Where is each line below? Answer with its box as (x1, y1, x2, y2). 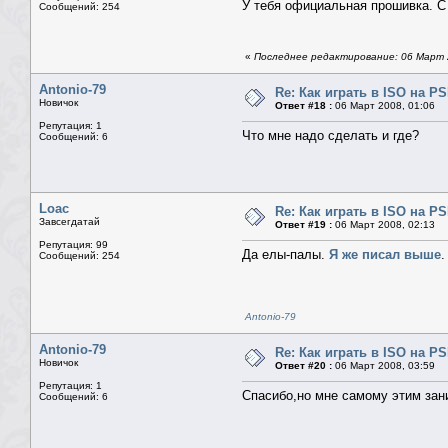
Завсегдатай (39, 216, 100, 228)
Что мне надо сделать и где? (242, 128, 419, 144)
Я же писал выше (329, 247, 441, 263)
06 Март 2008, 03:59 (332, 360, 435, 372)
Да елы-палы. (242, 247, 329, 263)
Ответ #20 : (275, 360, 332, 372)
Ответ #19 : (275, 219, 332, 231)
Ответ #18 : (275, 100, 332, 112)
